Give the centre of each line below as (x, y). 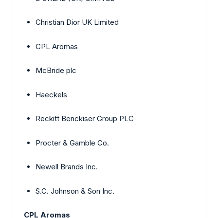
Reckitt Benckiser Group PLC (85, 119)
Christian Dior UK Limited (77, 22)
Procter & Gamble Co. (72, 143)
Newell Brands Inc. (67, 167)
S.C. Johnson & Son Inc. (75, 191)
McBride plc (56, 71)
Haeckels (51, 94)
